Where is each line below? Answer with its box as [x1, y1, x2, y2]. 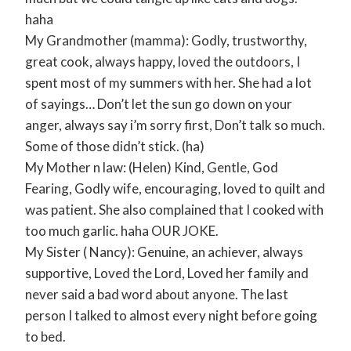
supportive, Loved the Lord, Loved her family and [25, 264, 309, 281]
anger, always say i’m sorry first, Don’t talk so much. [25, 116, 325, 133]
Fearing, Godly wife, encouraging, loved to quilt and [25, 179, 325, 197]
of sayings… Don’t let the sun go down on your [25, 95, 292, 112]
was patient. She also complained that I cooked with [25, 201, 324, 218]
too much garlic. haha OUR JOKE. [25, 222, 219, 239]
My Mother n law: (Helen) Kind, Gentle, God [25, 158, 278, 175]
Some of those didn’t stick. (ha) [25, 137, 204, 154]
